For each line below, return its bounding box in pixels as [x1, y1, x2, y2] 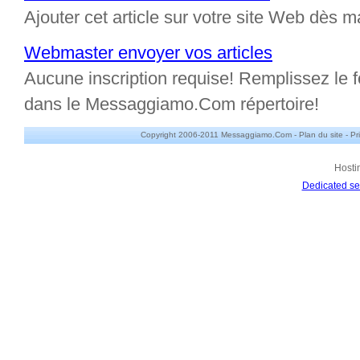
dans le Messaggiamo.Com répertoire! [24, 94, 319, 114]
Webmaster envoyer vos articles [24, 43, 272, 63]
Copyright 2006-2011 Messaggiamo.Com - [140, 130, 299, 139]
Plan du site [298, 130, 343, 139]
